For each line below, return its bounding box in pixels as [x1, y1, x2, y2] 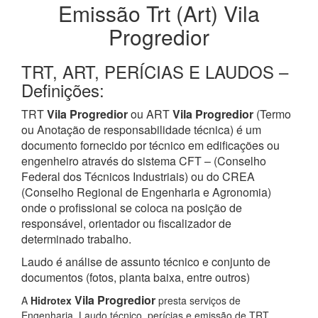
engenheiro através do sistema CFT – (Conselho [21, 153, 266, 169]
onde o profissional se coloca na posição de [21, 199, 242, 216]
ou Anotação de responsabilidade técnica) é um [21, 121, 261, 138]
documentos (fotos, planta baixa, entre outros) [21, 269, 250, 285]
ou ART [128, 106, 170, 122]
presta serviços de [155, 293, 241, 307]
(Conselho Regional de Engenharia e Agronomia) [21, 184, 271, 200]
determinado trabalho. [21, 231, 131, 247]
